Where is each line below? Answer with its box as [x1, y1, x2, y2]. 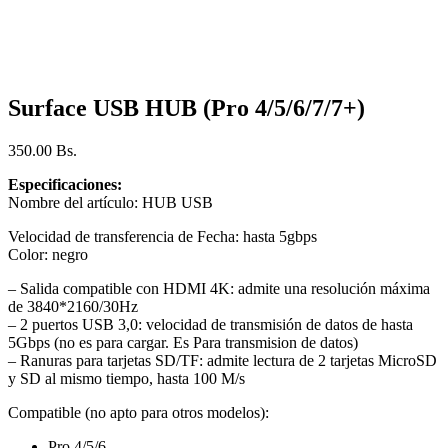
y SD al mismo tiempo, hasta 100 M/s [8, 369, 245, 387]
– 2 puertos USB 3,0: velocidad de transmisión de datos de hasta [8, 315, 413, 333]
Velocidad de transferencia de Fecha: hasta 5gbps [8, 227, 317, 245]
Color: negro [8, 245, 88, 263]
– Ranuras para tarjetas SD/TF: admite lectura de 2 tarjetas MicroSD [8, 351, 437, 369]
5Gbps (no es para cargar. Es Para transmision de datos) [8, 333, 358, 351]
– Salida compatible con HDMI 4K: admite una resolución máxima [8, 279, 430, 297]
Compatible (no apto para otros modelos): [8, 403, 269, 421]
